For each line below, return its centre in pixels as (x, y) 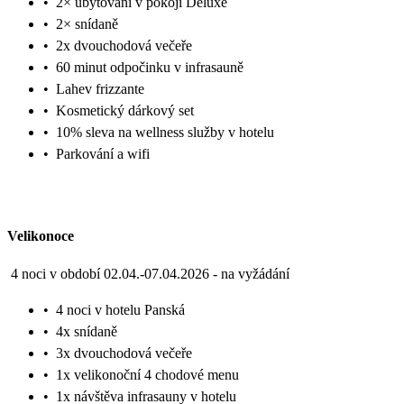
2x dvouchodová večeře (124, 46)
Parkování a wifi (103, 154)
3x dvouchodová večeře (124, 353)
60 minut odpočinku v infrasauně (150, 68)
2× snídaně (87, 24)
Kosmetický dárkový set (125, 111)
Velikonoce (41, 235)
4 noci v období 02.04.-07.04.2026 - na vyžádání (150, 273)
